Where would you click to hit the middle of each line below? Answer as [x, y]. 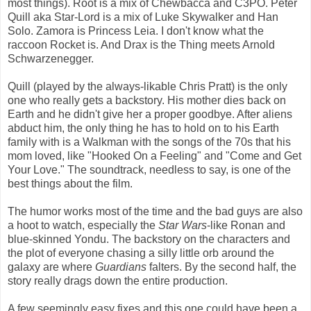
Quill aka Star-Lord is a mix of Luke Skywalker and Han [143, 17]
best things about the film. [70, 184]
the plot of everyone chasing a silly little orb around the [141, 253]
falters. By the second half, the [221, 267]
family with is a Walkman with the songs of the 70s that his [149, 142]
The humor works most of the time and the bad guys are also [155, 212]
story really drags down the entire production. [118, 281]
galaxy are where [51, 267]
